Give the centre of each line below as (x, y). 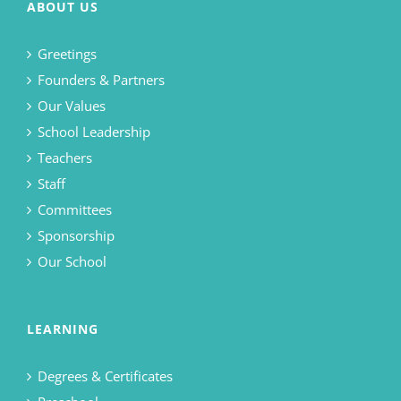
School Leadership (94, 131)
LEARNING (63, 328)
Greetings (67, 53)
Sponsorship (76, 235)
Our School (72, 261)
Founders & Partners (101, 79)
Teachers (65, 157)
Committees (75, 209)
